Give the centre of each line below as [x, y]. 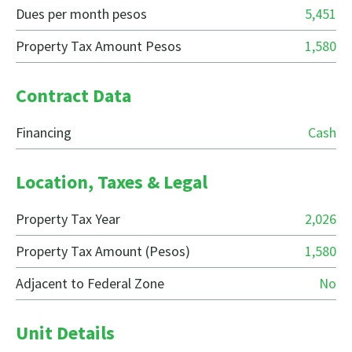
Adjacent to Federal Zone [90, 284]
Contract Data [73, 96]
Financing [44, 133]
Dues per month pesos [81, 14]
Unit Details [65, 333]
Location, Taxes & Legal [112, 182]
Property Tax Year [68, 219]
